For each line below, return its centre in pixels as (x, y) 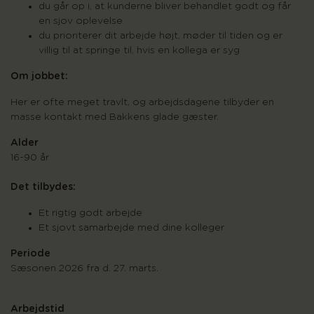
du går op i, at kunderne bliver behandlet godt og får (165, 7)
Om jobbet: (39, 77)
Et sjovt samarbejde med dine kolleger (131, 228)
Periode (30, 254)
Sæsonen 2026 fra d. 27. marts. (84, 269)
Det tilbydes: (43, 187)
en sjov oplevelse (81, 21)
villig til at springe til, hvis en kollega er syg (139, 51)
